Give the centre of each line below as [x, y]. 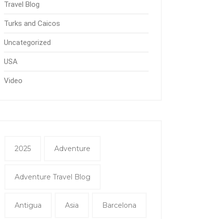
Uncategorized [27, 43]
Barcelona [119, 206]
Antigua [28, 206]
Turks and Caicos [32, 24]
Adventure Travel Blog [53, 177]
